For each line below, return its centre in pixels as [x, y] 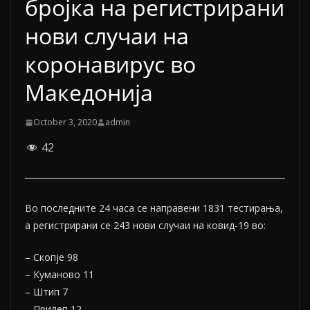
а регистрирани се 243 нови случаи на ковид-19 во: [145, 225]
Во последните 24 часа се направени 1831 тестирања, [154, 208]
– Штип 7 [46, 292]
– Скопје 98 [52, 257]
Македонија [89, 92]
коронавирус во [110, 64]
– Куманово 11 [60, 274]
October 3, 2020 [65, 122]
